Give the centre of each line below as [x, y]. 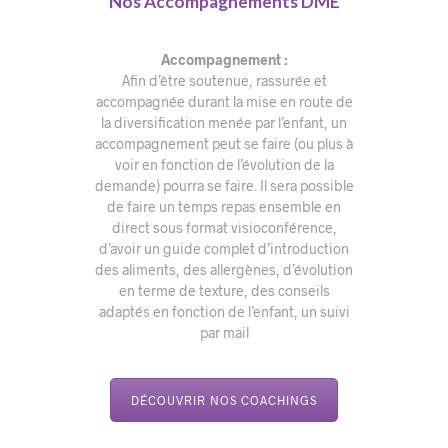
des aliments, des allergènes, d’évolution [224, 270]
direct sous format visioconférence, [224, 228]
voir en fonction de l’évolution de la [224, 165]
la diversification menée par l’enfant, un [224, 123]
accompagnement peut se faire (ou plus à [224, 144]
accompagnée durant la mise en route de [224, 102]
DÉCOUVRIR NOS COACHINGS [224, 400]
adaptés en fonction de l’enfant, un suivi [224, 312]
